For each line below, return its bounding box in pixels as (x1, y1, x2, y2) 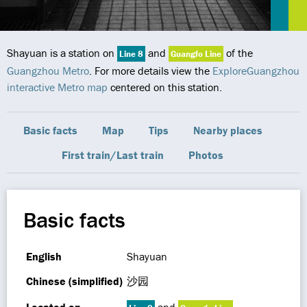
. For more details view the (89, 64, 212, 77)
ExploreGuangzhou (212, 64, 299, 77)
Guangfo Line (171, 48, 221, 60)
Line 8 (119, 48, 143, 60)
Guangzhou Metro (7, 64, 89, 77)
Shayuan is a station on (7, 46, 117, 60)
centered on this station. (108, 80, 222, 94)
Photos (188, 148, 223, 162)
